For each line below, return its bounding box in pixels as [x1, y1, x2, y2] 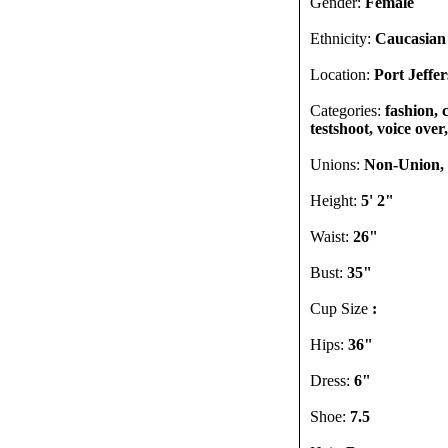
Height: [310, 192, 361, 209]
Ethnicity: [310, 30, 375, 47]
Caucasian [375, 30, 446, 47]
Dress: [310, 372, 354, 389]
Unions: [310, 156, 364, 173]
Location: [310, 66, 374, 83]
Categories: [310, 102, 385, 119]
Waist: [310, 228, 353, 245]
